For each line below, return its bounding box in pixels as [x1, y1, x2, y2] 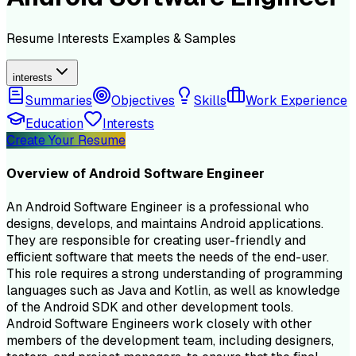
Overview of [6, 165, 89, 183]
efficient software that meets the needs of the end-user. [6, 249, 329, 266]
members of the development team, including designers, [6, 332, 334, 350]
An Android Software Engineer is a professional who [6, 199, 309, 216]
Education [25, 114, 83, 132]
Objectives [111, 91, 175, 109]
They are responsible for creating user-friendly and [6, 232, 306, 250]
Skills [194, 91, 226, 109]
